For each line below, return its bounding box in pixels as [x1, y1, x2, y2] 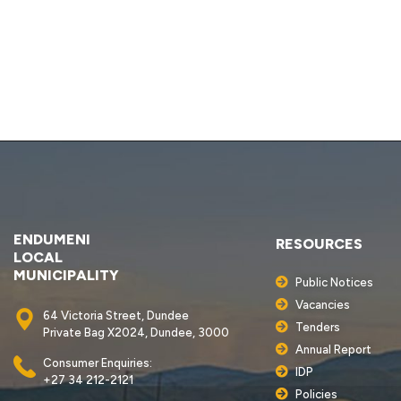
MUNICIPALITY [13, 266, 119, 284]
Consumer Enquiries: [43, 355, 152, 370]
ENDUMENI [13, 230, 90, 248]
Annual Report [295, 342, 371, 356]
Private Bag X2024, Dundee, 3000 [43, 325, 229, 339]
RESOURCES [275, 235, 363, 252]
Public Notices [295, 275, 373, 289]
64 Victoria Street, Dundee [43, 308, 189, 322]
